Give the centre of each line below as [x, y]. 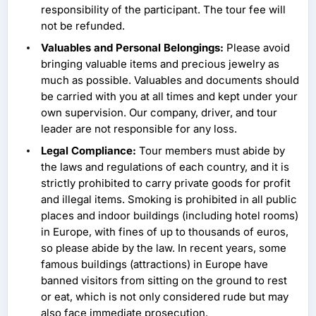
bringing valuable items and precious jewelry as [160, 64]
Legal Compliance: [89, 151]
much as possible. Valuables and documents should [170, 80]
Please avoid [257, 48]
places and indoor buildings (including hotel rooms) [170, 216]
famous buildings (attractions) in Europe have [154, 265]
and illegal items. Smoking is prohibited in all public [169, 200]
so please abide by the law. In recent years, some [164, 248]
